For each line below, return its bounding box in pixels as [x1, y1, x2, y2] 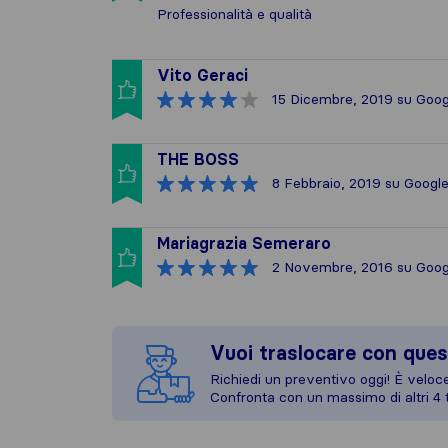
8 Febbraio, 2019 [272, 174, 381, 192]
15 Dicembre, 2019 [272, 90, 393, 108]
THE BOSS [157, 149, 239, 169]
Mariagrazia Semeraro [157, 233, 331, 253]
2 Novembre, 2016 [272, 258, 393, 276]
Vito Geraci [157, 65, 248, 85]
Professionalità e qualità [157, 5, 312, 23]
